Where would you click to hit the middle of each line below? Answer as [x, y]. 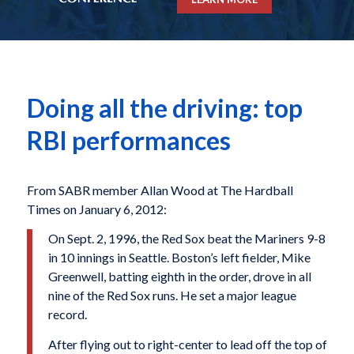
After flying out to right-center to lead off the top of [187, 345]
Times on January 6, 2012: [96, 209]
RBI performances [128, 141]
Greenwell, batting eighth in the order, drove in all [179, 277]
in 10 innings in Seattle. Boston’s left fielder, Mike [179, 258]
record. [67, 314]
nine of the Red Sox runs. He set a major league [172, 296]
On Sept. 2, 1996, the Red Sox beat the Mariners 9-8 [186, 239]
